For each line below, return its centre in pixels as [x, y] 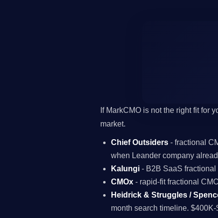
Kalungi [126, 168]
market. [113, 124]
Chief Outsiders [140, 142]
